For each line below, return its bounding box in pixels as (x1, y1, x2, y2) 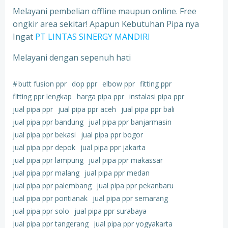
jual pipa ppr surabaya (74, 206, 147, 216)
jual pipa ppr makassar (89, 155, 163, 165)
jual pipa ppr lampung (13, 155, 83, 165)
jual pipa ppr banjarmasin (89, 117, 172, 127)
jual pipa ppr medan (84, 168, 150, 178)
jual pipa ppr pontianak (13, 193, 88, 203)
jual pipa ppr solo (13, 206, 69, 216)
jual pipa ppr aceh (58, 104, 116, 114)
